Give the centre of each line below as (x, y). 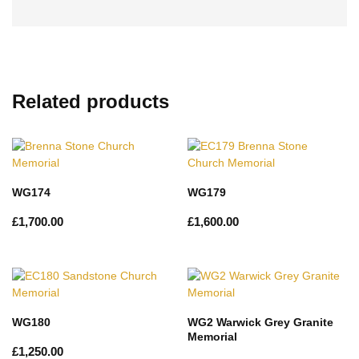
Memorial (212, 337)
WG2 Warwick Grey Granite (260, 323)
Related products (91, 101)
